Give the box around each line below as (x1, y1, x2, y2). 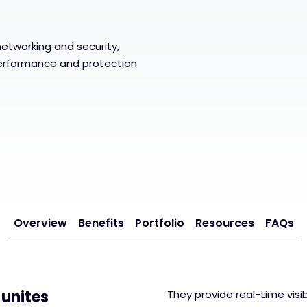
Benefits (77, 215, 124, 231)
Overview (13, 215, 67, 231)
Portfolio (134, 215, 184, 231)
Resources (195, 215, 254, 231)
